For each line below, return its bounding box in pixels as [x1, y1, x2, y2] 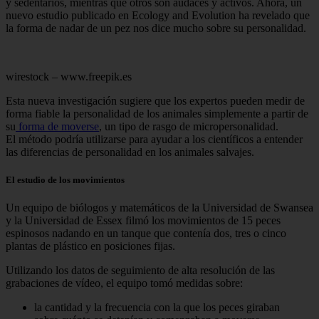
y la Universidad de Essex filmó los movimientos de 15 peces [6, 214, 281, 227]
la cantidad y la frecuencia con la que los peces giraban [34, 301, 280, 314]
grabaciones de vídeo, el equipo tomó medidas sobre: [6, 277, 243, 290]
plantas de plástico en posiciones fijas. [6, 240, 175, 253]
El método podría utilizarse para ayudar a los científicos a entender [6, 132, 303, 145]
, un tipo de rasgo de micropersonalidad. [99, 120, 278, 132]
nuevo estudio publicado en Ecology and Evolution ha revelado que [6, 9, 310, 21]
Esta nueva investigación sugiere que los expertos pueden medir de [6, 94, 305, 107]
